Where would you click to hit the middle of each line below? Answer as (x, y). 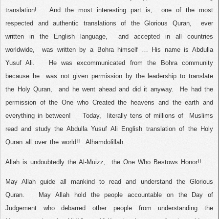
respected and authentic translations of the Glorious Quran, (99, 23)
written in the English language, (56, 37)
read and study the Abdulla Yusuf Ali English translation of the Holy (109, 129)
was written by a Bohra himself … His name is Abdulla (128, 50)
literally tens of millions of (145, 116)
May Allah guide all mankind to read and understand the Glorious (109, 181)
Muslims (201, 116)
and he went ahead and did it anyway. (116, 89)
